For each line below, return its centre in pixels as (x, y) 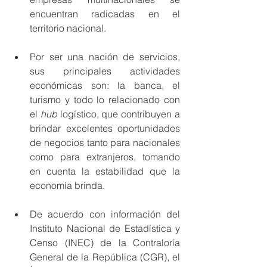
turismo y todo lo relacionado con (105, 99)
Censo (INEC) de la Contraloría (105, 242)
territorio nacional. (68, 28)
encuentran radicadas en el (105, 13)
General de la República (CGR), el (105, 257)
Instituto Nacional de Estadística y (105, 228)
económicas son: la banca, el (105, 85)
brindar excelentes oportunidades (105, 128)
